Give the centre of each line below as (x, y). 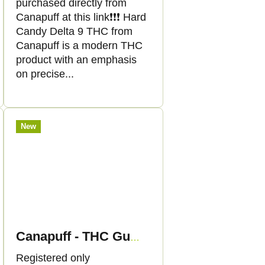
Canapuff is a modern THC (79, 46)
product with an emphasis (76, 60)
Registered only (53, 258)
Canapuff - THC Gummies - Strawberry (135, 237)
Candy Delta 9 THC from (74, 32)
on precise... (45, 74)
